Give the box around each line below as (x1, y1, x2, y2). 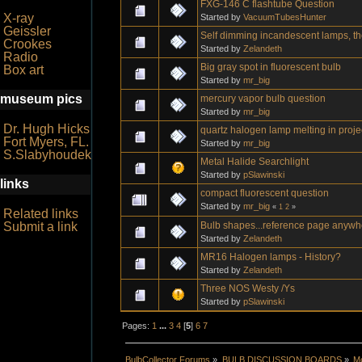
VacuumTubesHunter (243, 11, 326, 22)
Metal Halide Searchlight (200, 155, 309, 167)
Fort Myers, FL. (3, 135, 89, 149)
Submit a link (3, 220, 78, 234)
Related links (3, 207, 78, 221)
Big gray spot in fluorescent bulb (200, 61, 341, 73)
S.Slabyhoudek (3, 148, 91, 162)
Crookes (3, 37, 52, 51)
